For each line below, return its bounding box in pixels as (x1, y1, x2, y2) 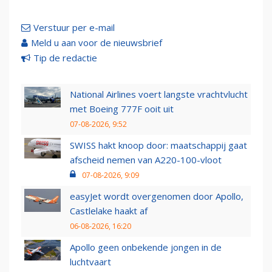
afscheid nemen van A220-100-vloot (70, 154, 222, 166)
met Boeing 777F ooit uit (70, 103, 174, 115)
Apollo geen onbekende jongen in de (70, 241, 222, 254)
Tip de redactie (33, 52, 97, 64)
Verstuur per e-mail (33, 21, 115, 34)
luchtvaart (70, 256, 111, 268)
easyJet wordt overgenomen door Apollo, (70, 190, 243, 203)
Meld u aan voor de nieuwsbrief (31, 36, 162, 49)
